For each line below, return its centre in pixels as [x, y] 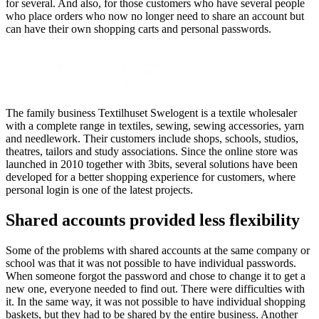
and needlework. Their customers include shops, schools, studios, [152, 138]
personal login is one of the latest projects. [99, 189]
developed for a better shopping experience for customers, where [151, 177]
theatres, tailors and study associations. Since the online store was [152, 151]
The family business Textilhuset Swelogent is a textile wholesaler [151, 113]
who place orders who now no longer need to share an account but [155, 16]
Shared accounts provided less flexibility [153, 220]
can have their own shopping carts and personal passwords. [138, 28]
